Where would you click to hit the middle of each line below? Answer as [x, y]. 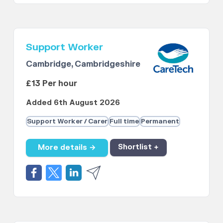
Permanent [160, 122]
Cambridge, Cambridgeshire [83, 64]
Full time [124, 122]
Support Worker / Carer [67, 122]
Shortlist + [139, 148]
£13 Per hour [52, 84]
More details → [67, 148]
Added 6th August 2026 [73, 103]
